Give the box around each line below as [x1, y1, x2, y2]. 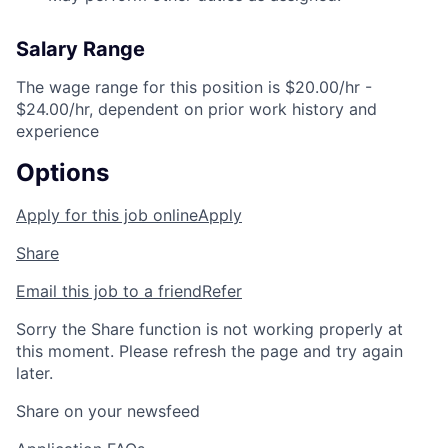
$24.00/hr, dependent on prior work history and [16, 99, 377, 120]
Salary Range [16, 37, 145, 62]
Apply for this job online [16, 205, 198, 226]
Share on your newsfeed [16, 401, 200, 422]
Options [16, 158, 109, 188]
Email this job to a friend [16, 281, 202, 302]
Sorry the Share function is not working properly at [16, 319, 403, 340]
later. [16, 363, 53, 384]
